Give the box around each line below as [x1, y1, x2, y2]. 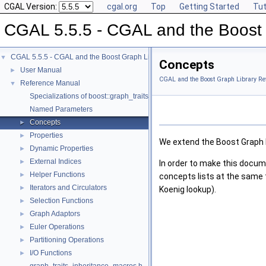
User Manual [20, 66, 62, 74]
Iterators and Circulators [30, 183, 107, 192]
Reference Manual [20, 79, 80, 87]
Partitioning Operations [30, 236, 104, 244]
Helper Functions [30, 170, 85, 179]
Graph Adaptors [30, 210, 80, 218]
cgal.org [107, 2, 137, 11]
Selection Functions [30, 197, 93, 205]
